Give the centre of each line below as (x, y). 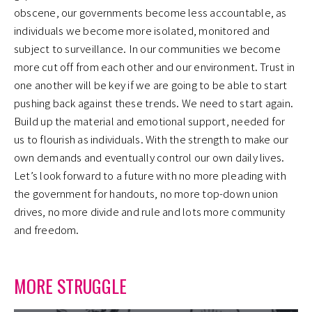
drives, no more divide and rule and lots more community (150, 212)
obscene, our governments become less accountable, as (150, 13)
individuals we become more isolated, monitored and (142, 31)
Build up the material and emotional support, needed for (150, 121)
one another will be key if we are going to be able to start (151, 85)
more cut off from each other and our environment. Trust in (155, 67)
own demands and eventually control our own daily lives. (149, 157)
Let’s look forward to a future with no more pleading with (150, 175)
